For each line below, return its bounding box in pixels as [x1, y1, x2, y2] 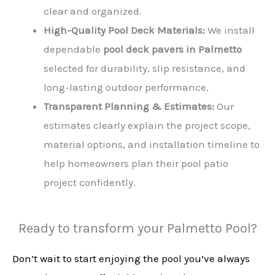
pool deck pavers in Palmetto [103, 42, 242, 55]
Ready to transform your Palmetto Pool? [18, 220, 257, 237]
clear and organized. [44, 4, 142, 17]
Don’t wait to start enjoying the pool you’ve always [12, 252, 250, 265]
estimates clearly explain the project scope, [44, 118, 250, 131]
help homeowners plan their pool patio [44, 157, 228, 169]
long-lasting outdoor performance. [44, 80, 209, 93]
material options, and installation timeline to [44, 137, 260, 150]
